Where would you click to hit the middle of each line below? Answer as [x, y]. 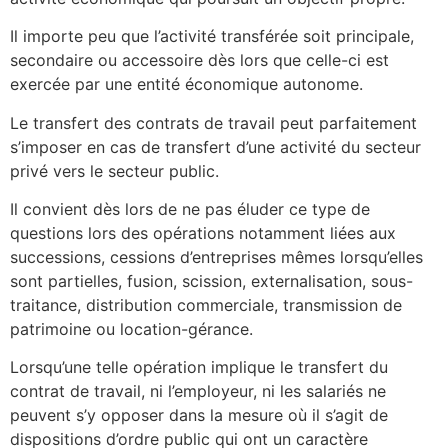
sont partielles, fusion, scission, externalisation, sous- [211, 280]
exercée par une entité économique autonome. [186, 84]
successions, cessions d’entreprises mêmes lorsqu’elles [216, 256]
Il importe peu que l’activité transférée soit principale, [212, 36]
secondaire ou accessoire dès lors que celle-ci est [199, 60]
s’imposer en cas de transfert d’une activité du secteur [215, 146]
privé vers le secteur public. [114, 170]
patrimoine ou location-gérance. [131, 328]
